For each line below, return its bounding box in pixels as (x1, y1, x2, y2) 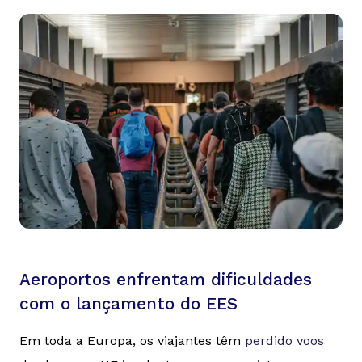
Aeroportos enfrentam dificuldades (19, 270, 312, 290)
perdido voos (245, 333, 324, 349)
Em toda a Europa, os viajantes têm (19, 333, 245, 349)
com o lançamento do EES (19, 294, 238, 314)
